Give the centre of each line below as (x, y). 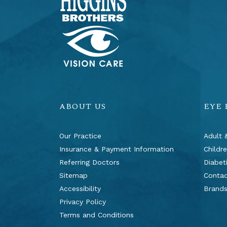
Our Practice (80, 136)
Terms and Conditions (97, 215)
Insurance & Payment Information (117, 149)
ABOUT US (83, 106)
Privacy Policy (83, 202)
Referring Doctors (89, 162)
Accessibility (80, 188)
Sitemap (73, 175)
